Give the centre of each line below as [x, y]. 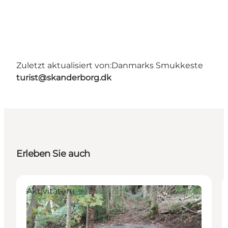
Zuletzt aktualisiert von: [64, 66]
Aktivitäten [49, 191]
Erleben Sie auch [53, 154]
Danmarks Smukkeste [157, 66]
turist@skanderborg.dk [64, 78]
